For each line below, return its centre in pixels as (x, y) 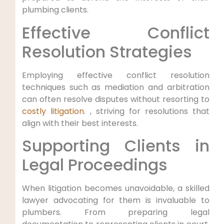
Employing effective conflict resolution (115, 75)
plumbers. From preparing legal (115, 212)
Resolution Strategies (107, 51)
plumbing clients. (55, 10)
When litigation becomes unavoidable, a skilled (115, 188)
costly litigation (53, 111)
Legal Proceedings (94, 165)
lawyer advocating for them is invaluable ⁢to (115, 200)
